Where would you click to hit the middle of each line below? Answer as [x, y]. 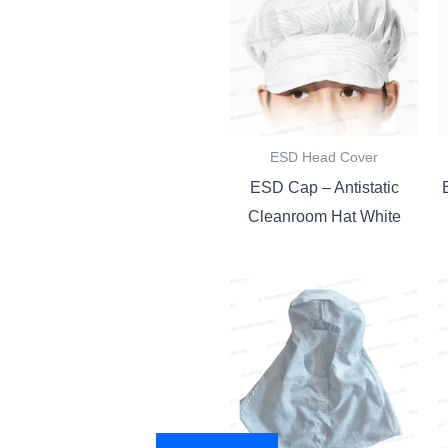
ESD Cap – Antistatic [324, 187]
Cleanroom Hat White [324, 216]
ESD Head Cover [324, 158]
